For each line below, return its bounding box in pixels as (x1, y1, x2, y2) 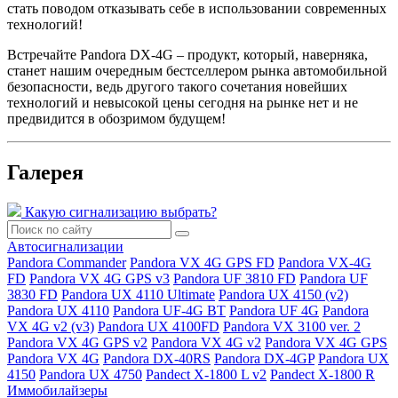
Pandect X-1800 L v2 (146, 366, 267, 382)
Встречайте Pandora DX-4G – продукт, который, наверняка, (7, 47, 368, 63)
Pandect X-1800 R (270, 366, 375, 382)
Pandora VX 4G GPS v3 (29, 270, 170, 286)
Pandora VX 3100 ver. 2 (223, 318, 361, 334)
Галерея (7, 161, 84, 185)
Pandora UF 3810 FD (173, 270, 296, 286)
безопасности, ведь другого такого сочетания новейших (7, 79, 347, 95)
